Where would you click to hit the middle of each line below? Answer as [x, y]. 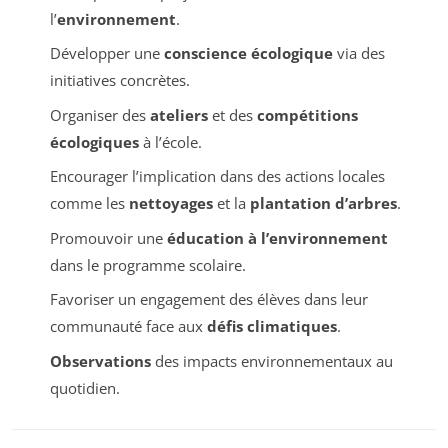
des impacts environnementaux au [271, 360]
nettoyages [170, 203]
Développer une [106, 53]
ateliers [178, 114]
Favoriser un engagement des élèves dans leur [208, 299]
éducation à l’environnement [277, 237]
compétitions [307, 114]
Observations [100, 360]
